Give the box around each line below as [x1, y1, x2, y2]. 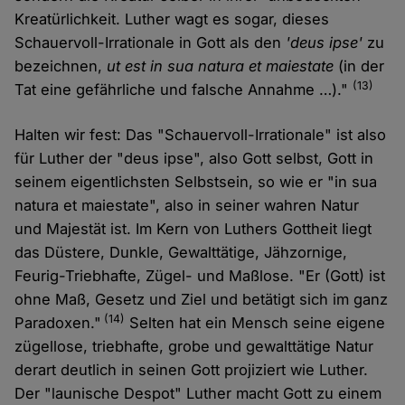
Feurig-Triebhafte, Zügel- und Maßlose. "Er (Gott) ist [14, 267, 386, 286]
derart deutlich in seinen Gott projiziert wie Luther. [14, 361, 369, 380]
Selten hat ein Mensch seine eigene [125, 314, 386, 333]
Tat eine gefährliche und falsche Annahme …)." [14, 80, 353, 99]
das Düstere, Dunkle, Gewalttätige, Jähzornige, [14, 243, 348, 262]
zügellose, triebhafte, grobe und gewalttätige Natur [14, 337, 374, 356]
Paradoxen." [14, 314, 102, 333]
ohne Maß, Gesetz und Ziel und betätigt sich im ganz [14, 290, 389, 309]
